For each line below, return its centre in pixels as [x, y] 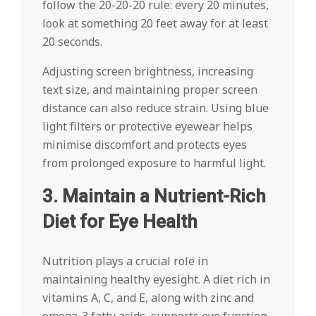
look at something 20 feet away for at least [155, 24]
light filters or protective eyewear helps [147, 127]
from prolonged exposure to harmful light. [154, 163]
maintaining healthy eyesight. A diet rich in [156, 280]
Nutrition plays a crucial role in [125, 261]
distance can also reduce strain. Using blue [156, 108]
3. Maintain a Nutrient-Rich [154, 196]
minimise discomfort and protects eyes [145, 145]
